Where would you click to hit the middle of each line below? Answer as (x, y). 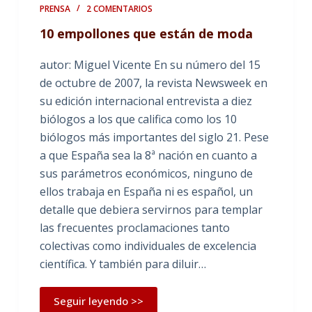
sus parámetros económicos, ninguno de (146, 173)
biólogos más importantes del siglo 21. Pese (154, 137)
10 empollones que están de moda (146, 33)
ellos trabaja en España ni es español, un (146, 192)
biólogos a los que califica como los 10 (138, 119)
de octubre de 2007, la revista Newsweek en (153, 83)
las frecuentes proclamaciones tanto (134, 228)
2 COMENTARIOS (119, 9)
